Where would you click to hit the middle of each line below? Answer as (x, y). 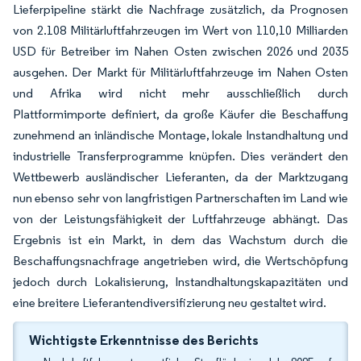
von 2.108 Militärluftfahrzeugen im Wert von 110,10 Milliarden (180, 30)
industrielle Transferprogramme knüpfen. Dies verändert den (180, 156)
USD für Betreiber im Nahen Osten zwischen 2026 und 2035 (180, 51)
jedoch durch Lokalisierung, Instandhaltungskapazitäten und (180, 282)
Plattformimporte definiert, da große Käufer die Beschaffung (180, 114)
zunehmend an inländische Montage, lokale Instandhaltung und (180, 135)
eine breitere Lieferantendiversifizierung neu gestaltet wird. (170, 303)
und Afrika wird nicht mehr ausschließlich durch (180, 93)
